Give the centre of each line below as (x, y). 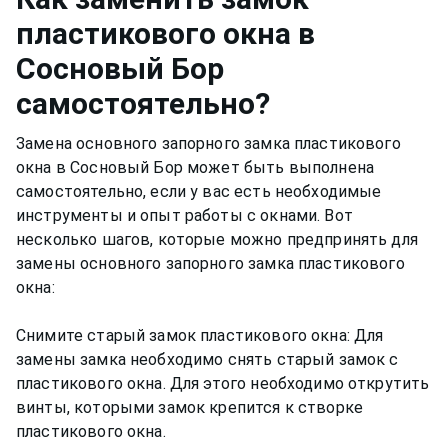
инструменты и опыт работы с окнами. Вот (184, 215)
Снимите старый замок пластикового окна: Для (200, 335)
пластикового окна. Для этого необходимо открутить (223, 383)
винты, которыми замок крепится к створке (190, 407)
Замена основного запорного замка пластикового (208, 143)
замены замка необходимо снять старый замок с (207, 359)
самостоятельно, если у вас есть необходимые (199, 191)
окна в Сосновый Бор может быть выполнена (195, 167)
